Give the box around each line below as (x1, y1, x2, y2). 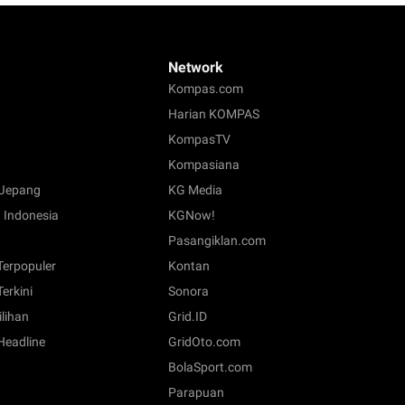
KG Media (168, 183, 222, 198)
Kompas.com (168, 81, 243, 97)
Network (168, 59, 223, 77)
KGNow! (168, 208, 215, 223)
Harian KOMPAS (168, 107, 259, 122)
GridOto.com (168, 334, 240, 350)
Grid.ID (168, 309, 207, 325)
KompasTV (168, 132, 231, 147)
